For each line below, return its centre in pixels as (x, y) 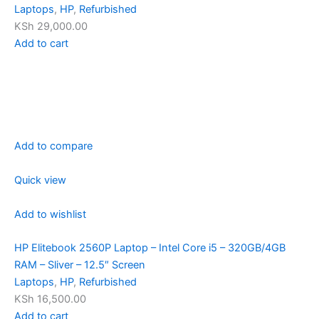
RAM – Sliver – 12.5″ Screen (80, 265)
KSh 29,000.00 (51, 27)
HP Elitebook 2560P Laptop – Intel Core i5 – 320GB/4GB (150, 248)
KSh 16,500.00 (50, 299)
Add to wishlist (50, 215)
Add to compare (53, 146)
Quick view (40, 181)
